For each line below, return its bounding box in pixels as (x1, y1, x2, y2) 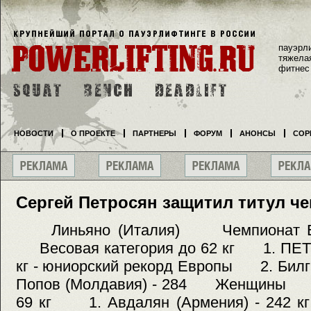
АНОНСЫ (239, 129, 276, 137)
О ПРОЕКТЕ (71, 129, 115, 137)
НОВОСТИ (14, 129, 53, 137)
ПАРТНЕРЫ (133, 129, 176, 137)
